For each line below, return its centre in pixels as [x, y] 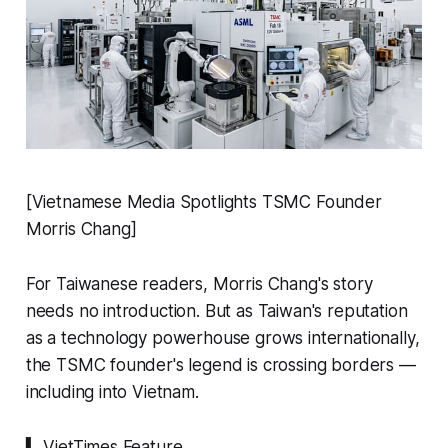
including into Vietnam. [112, 392]
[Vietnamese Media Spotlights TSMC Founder [203, 202]
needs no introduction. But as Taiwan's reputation [216, 311]
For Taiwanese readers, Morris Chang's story [199, 284]
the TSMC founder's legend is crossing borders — [220, 365]
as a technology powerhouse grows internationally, [222, 338]
